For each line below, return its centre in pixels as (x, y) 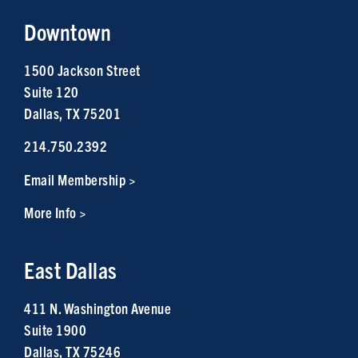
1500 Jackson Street (82, 70)
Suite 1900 (55, 329)
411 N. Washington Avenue (97, 308)
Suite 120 (52, 92)
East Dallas (71, 269)
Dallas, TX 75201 (72, 113)
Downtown (68, 32)
